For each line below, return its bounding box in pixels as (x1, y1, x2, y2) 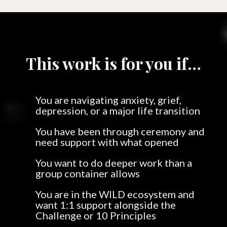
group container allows (35, 167, 140, 179)
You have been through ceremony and (35, 125, 205, 137)
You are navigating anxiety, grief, (35, 94, 181, 106)
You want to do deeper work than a (35, 157, 192, 169)
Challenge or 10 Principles (35, 209, 156, 221)
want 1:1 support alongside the (35, 199, 176, 211)
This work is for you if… (26, 52, 201, 74)
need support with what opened (35, 136, 179, 148)
